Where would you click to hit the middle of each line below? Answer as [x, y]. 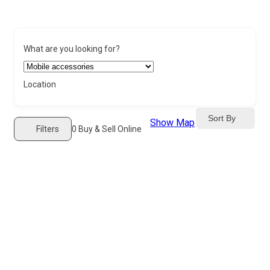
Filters [48, 129]
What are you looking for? [72, 49]
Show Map [172, 123]
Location [40, 85]
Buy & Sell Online [109, 129]
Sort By [222, 118]
